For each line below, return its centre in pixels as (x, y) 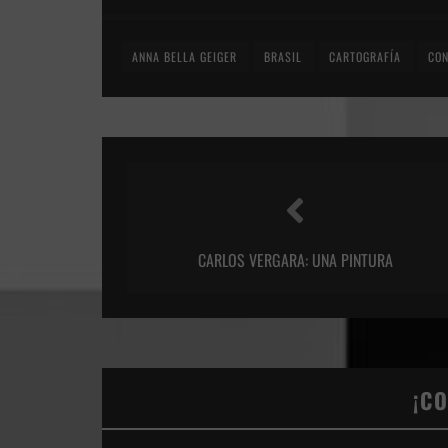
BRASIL (283, 56)
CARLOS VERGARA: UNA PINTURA (295, 259)
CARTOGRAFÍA (365, 56)
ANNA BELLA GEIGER (184, 56)
